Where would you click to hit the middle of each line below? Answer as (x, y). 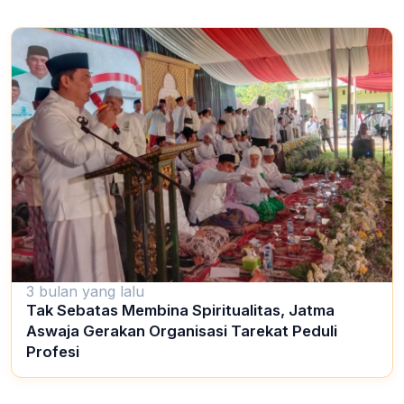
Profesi (53, 352)
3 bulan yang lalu (85, 292)
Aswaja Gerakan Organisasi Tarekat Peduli (182, 331)
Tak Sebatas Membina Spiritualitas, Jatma (180, 311)
